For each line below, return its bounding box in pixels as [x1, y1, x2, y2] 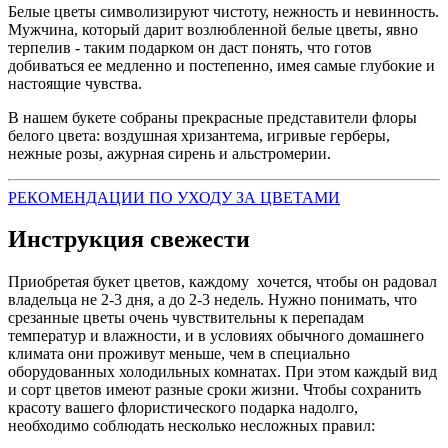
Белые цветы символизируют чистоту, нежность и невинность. [8, 2, 439, 20]
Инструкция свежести [8, 226, 250, 253]
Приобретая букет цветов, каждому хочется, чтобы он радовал [8, 273, 437, 291]
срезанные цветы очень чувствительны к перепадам [8, 309, 364, 327]
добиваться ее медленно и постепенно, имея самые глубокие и [8, 56, 435, 74]
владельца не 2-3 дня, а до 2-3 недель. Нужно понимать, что [8, 291, 417, 309]
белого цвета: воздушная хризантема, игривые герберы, [8, 126, 390, 144]
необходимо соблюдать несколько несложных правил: [8, 417, 375, 435]
